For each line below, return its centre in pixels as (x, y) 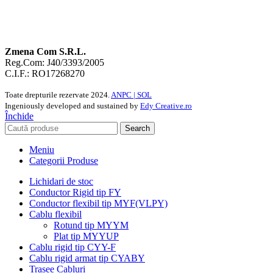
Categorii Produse (64, 161)
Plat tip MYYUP (86, 236)
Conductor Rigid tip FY (75, 193)
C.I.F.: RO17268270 (45, 74)
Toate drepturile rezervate (48, 95)
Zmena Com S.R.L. (45, 52)
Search (137, 129)
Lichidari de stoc (61, 182)
